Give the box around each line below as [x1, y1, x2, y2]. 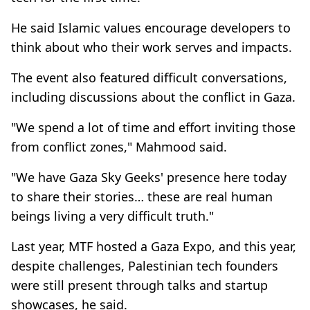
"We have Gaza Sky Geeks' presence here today [11, 168, 286, 185]
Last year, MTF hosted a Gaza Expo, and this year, [11, 237, 296, 255]
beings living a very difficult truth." [11, 207, 214, 224]
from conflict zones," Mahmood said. [11, 138, 227, 155]
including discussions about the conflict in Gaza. [11, 88, 295, 105]
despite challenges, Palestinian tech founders [11, 257, 278, 274]
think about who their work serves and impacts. [11, 38, 292, 55]
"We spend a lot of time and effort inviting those [11, 118, 295, 136]
